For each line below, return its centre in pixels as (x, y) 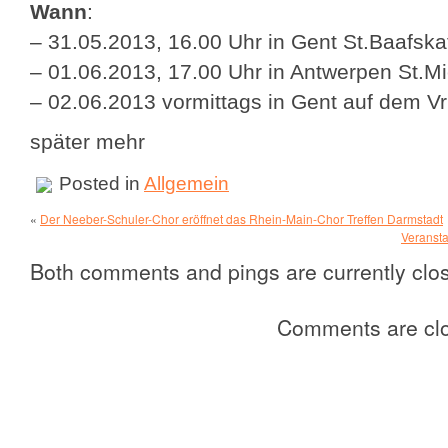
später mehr (87, 141)
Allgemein (186, 183)
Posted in (99, 183)
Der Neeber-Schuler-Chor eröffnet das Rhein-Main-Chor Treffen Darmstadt (241, 218)
